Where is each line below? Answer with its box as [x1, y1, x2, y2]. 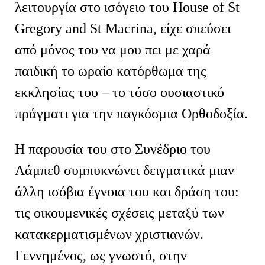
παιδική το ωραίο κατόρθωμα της [15, 63, 206, 79]
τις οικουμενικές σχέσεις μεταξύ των [15, 205, 224, 221]
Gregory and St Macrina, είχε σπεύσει [15, 20, 231, 36]
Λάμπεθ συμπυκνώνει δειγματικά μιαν [15, 162, 234, 178]
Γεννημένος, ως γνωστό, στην [15, 247, 187, 263]
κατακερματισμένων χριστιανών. [15, 226, 203, 242]
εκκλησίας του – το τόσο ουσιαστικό [15, 84, 224, 100]
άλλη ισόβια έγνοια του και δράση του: [15, 183, 239, 199]
